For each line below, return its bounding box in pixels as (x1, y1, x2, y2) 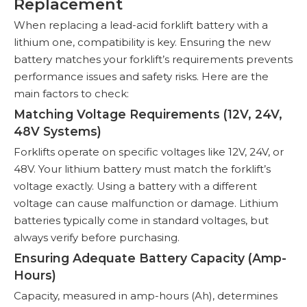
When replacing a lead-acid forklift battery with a (14, 19, 268, 32)
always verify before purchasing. (14, 231, 180, 244)
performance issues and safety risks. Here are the (14, 70, 269, 83)
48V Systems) (14, 124, 101, 138)
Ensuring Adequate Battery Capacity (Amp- (14, 251, 286, 265)
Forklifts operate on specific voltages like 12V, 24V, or (14, 145, 284, 158)
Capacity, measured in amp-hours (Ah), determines (14, 289, 278, 302)
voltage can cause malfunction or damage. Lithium (14, 197, 278, 210)
